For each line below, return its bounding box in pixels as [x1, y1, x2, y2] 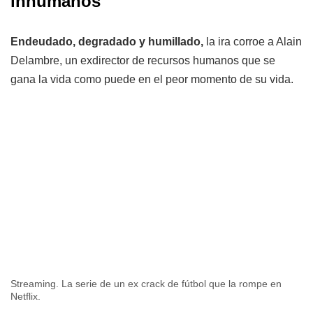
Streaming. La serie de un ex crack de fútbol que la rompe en [10, 277, 282, 289]
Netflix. [10, 290, 41, 302]
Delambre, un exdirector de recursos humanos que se [10, 54, 275, 66]
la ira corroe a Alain [203, 35, 302, 48]
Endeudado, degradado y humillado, [10, 35, 203, 48]
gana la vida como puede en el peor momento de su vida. [10, 73, 293, 85]
